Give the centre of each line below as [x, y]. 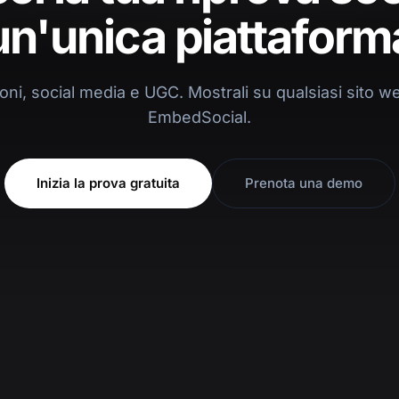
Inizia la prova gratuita [108, 183]
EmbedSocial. [199, 117]
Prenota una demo [303, 183]
